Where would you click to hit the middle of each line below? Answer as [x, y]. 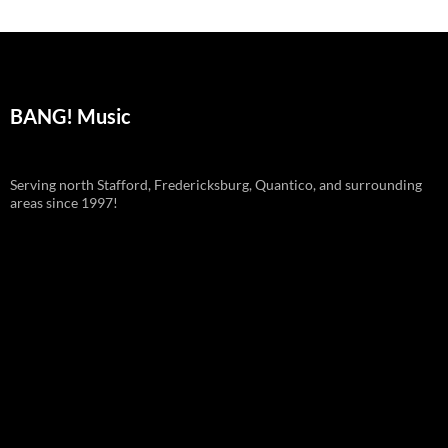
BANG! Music [70, 116]
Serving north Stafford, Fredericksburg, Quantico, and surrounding [216, 185]
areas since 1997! [64, 203]
